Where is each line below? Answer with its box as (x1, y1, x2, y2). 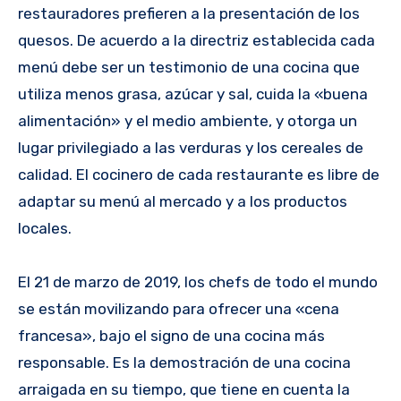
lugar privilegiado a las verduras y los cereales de (18, 138, 363, 157)
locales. (18, 218, 72, 237)
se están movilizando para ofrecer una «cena (18, 299, 339, 318)
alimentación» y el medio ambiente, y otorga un (18, 111, 357, 130)
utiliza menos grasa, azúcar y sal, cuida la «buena (18, 84, 368, 103)
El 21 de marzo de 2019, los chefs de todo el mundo (18, 272, 378, 291)
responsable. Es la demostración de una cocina (18, 353, 351, 371)
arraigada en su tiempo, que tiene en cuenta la (18, 380, 350, 398)
